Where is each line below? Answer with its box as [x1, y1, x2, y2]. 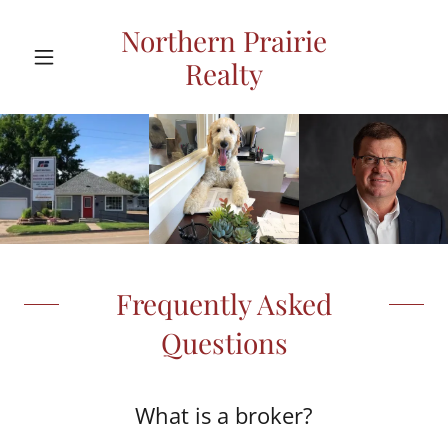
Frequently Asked [116, 285, 332, 322]
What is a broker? [135, 400, 313, 430]
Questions [160, 324, 288, 361]
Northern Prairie [121, 22, 327, 59]
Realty [185, 55, 263, 92]
